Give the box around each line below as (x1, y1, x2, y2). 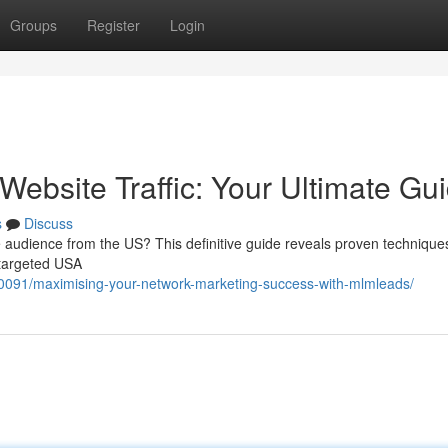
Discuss (24, 213, 73, 233)
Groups (10, 15, 57, 35)
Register (87, 15, 140, 35)
